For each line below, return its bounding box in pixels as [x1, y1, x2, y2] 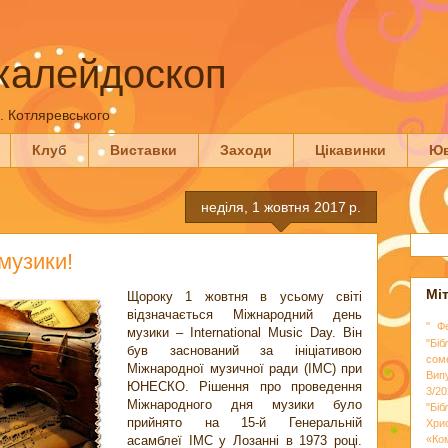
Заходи [220, 142, 272, 159]
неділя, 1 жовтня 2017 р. [201, 198, 361, 215]
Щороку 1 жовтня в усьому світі [127, 288, 362, 304]
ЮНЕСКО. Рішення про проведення [127, 378, 362, 394]
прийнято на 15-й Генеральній [127, 414, 362, 430]
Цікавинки [315, 142, 386, 159]
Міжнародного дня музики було [127, 396, 362, 412]
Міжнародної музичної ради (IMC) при [127, 360, 362, 376]
